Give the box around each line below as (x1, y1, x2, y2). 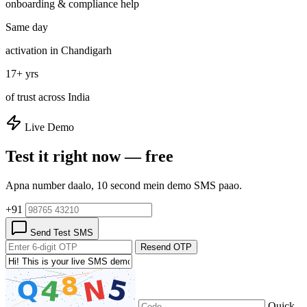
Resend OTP (140, 241, 192, 252)
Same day (5, 21, 48, 33)
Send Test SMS (27, 227, 93, 238)
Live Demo (22, 121, 74, 133)
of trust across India (5, 90, 90, 103)
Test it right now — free (5, 147, 173, 165)
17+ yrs (5, 67, 38, 79)
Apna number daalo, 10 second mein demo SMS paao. (5, 179, 242, 191)
